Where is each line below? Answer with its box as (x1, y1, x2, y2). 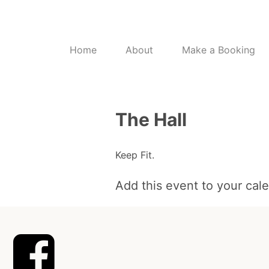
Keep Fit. (115, 148, 154, 161)
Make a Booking (182, 43, 255, 56)
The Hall (115, 108, 187, 130)
